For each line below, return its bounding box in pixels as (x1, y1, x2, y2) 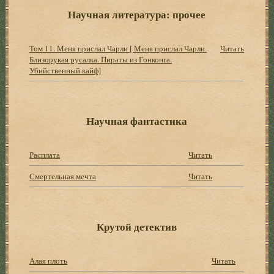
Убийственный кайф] (29, 64, 102, 76)
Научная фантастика (86, 113, 188, 128)
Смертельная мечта (29, 170, 97, 182)
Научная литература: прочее (68, 6, 206, 22)
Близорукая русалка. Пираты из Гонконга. (29, 53, 172, 65)
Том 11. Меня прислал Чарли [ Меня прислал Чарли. (29, 42, 207, 54)
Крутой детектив (97, 218, 177, 234)
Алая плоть (29, 254, 68, 266)
